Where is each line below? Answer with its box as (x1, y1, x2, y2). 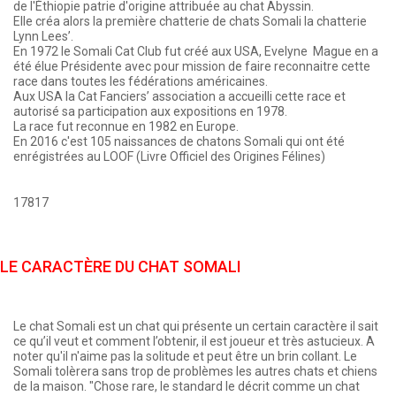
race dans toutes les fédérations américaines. (13, 73, 268, 88)
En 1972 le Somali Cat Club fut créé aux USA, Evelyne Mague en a (13, 43, 378, 58)
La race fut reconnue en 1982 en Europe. (13, 118, 239, 133)
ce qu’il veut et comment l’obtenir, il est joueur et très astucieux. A (13, 333, 375, 348)
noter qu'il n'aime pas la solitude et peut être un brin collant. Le (13, 348, 357, 363)
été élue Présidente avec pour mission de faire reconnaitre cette (13, 58, 370, 73)
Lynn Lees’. (13, 28, 73, 43)
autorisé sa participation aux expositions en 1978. (13, 103, 287, 118)
